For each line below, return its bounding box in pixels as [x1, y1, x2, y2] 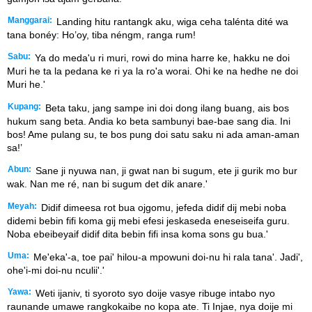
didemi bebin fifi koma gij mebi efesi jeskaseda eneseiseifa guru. [7, 214, 290, 226]
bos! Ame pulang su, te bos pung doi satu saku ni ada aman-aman [7, 128, 299, 140]
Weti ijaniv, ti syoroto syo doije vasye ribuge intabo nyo [33, 288, 275, 299]
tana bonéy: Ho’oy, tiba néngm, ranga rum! [7, 29, 196, 41]
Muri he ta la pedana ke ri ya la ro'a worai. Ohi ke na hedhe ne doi [7, 65, 298, 77]
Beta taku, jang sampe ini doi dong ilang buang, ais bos [42, 102, 289, 114]
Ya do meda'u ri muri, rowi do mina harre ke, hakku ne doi [32, 52, 290, 64]
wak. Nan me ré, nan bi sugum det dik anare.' [7, 178, 208, 190]
